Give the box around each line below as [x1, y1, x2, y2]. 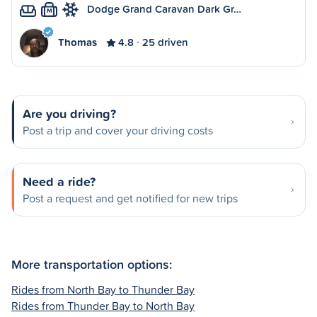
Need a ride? [23, 172, 96, 190]
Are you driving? [23, 104, 116, 122]
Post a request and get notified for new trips [23, 190, 238, 206]
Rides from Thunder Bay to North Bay [11, 297, 195, 313]
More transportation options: [11, 254, 172, 273]
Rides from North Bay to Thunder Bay [11, 281, 195, 297]
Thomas [58, 35, 97, 50]
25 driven [142, 35, 188, 50]
